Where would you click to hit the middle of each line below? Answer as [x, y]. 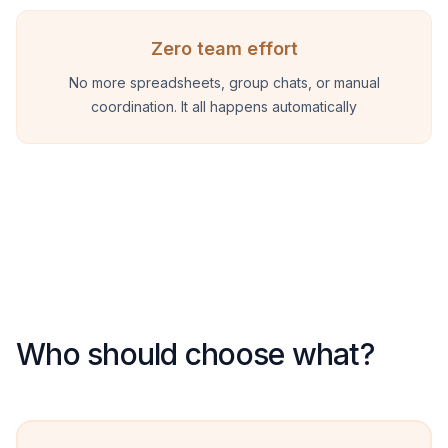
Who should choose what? [195, 354]
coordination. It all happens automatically [224, 106]
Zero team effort [224, 48]
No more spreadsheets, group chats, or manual [224, 82]
